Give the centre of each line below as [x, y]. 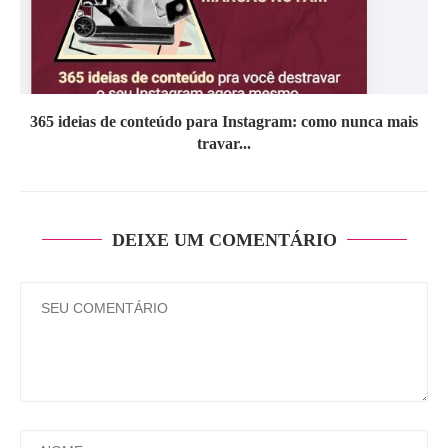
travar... [224, 144]
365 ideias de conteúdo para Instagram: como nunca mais [224, 122]
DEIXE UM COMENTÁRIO [224, 240]
